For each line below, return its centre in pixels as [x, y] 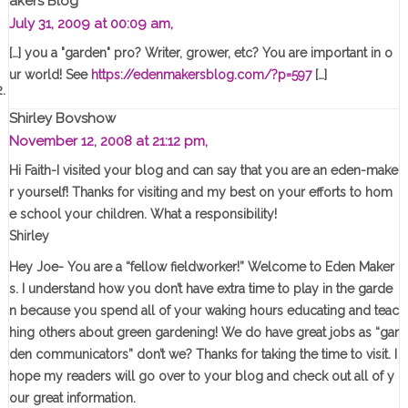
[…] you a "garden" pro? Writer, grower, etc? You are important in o [200, 53]
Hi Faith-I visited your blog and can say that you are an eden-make [203, 171]
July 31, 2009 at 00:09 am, [91, 24]
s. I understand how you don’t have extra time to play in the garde [200, 289]
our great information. [72, 398]
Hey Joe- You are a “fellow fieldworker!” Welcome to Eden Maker [201, 267]
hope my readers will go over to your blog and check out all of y [201, 377]
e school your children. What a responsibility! [143, 214]
